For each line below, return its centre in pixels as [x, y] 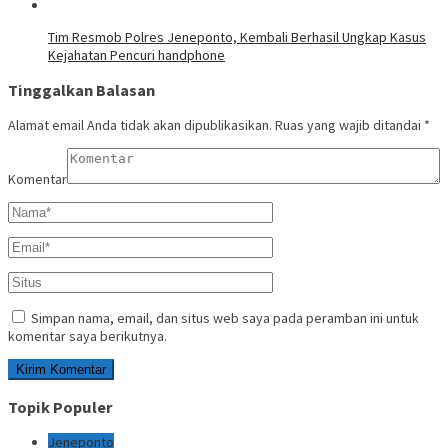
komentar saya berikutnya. [87, 336]
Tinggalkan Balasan [81, 89]
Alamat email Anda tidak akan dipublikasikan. [140, 125]
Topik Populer [60, 406]
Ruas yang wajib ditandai [349, 125]
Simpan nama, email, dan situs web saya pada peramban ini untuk [225, 318]
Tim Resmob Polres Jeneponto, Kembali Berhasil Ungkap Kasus [237, 36]
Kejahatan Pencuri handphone [136, 54]
